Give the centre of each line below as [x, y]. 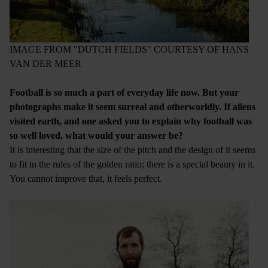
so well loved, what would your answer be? [96, 135]
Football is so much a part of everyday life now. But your [124, 92]
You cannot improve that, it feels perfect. [87, 178]
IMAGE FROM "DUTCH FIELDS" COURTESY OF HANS [129, 49]
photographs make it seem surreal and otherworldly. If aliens [133, 106]
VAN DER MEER [45, 63]
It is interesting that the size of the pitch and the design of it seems [133, 150]
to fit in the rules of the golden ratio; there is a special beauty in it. [132, 164]
